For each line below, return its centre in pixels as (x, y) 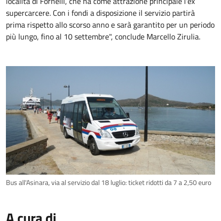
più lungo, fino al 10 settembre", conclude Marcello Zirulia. (103, 37)
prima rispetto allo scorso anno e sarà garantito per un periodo (110, 25)
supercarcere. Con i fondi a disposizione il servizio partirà (100, 13)
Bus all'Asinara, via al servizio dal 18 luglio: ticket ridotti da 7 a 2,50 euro (109, 183)
